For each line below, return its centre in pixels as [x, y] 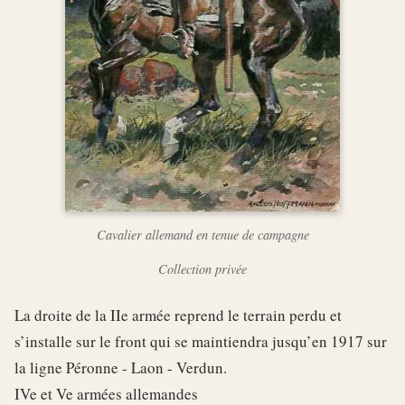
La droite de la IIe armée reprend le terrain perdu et [178, 315]
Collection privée [202, 269]
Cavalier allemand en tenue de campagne [202, 235]
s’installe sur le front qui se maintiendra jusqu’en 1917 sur [201, 341]
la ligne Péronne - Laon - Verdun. [121, 367]
